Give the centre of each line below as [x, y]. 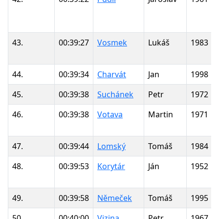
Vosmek [112, 42]
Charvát [112, 74]
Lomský [111, 146]
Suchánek [115, 94]
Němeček [115, 198]
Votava [110, 114]
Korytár [111, 166]
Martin [161, 114]
